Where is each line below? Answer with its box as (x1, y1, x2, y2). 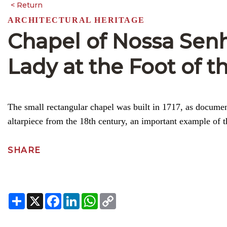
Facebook (61, 191, 106, 203)
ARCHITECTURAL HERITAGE (8, 16, 145, 24)
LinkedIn (80, 191, 119, 203)
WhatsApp (98, 191, 146, 203)
